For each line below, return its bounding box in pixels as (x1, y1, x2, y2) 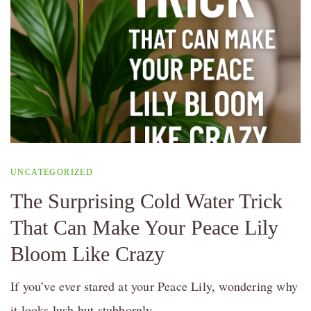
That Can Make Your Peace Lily (10, 215, 278, 239)
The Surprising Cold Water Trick (10, 189, 283, 212)
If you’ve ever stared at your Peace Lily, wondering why (10, 277, 299, 294)
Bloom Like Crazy (10, 242, 165, 265)
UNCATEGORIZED (10, 167, 94, 177)
